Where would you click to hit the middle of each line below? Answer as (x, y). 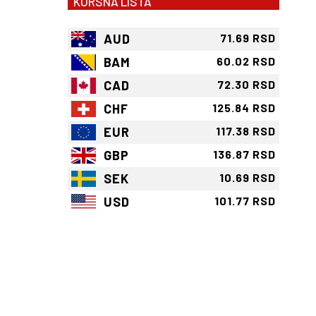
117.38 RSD (246, 131)
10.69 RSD (248, 178)
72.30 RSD (247, 85)
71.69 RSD (248, 38)
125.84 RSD (244, 108)
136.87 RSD (244, 154)
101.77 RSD (245, 201)
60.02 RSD (246, 61)
